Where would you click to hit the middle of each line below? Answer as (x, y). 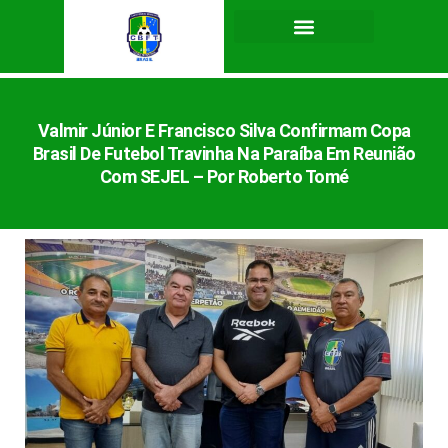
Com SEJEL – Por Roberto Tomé (224, 177)
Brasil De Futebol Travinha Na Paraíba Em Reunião (224, 154)
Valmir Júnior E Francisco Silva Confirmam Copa (224, 131)
